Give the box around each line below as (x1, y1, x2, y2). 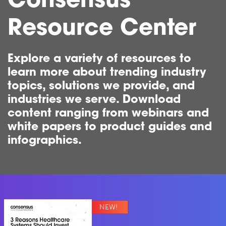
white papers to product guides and (8, 119, 212, 134)
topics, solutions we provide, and (8, 78, 195, 93)
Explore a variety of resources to (8, 51, 191, 66)
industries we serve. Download (8, 92, 181, 106)
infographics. (8, 133, 82, 147)
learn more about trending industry (8, 65, 206, 79)
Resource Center (8, 18, 196, 41)
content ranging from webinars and (8, 105, 209, 120)
